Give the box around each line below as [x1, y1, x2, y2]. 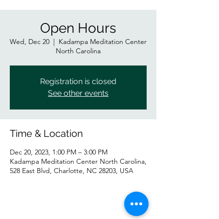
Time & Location [10, 128, 83, 139]
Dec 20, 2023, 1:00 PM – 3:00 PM [10, 148, 108, 156]
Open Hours [40, 20, 116, 36]
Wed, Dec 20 [10, 37, 49, 46]
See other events [48, 88, 109, 98]
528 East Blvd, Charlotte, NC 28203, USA [10, 166, 133, 175]
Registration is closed [40, 77, 116, 86]
